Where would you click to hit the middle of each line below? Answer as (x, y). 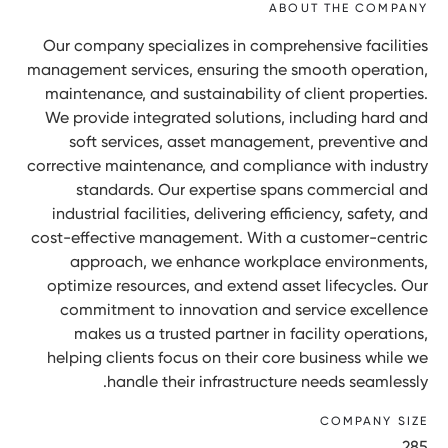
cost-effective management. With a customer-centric (229, 237)
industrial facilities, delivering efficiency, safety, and (240, 213)
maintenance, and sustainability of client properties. (236, 93)
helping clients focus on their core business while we (237, 357)
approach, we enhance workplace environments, (249, 261)
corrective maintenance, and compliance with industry (227, 165)
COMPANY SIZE (373, 420)
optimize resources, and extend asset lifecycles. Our (237, 285)
